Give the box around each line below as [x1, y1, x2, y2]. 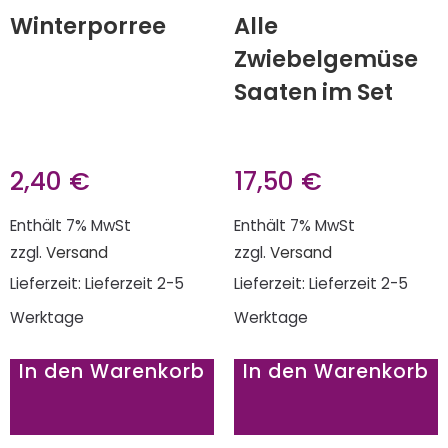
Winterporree [10, 10, 166, 43]
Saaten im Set [234, 76, 393, 109]
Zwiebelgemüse [234, 43, 418, 76]
